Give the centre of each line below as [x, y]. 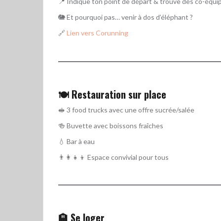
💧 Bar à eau [76, 141]
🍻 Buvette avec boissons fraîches [111, 125]
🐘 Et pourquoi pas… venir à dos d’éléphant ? [126, 17]
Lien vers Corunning [97, 33]
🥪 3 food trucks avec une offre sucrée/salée [126, 110]
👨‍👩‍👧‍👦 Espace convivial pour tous [113, 157]
